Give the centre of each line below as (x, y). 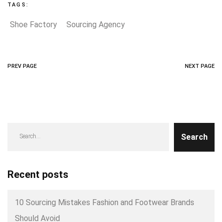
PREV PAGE (22, 66)
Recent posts (38, 174)
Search (194, 137)
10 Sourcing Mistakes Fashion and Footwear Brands (105, 202)
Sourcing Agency (96, 24)
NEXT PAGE (200, 66)
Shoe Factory (33, 24)
